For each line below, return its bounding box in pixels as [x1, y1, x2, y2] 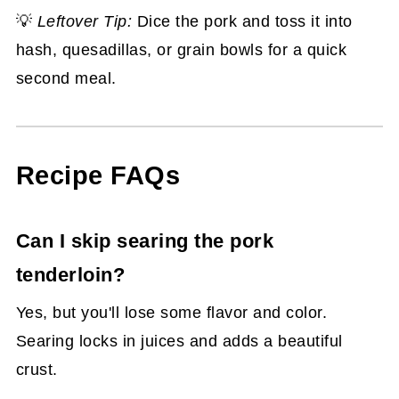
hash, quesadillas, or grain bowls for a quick [15, 40, 347, 59]
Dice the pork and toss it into [132, 12, 353, 30]
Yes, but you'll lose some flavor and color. [15, 303, 328, 322]
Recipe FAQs [15, 160, 181, 190]
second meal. [15, 69, 117, 87]
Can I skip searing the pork [15, 229, 274, 252]
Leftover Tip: [37, 12, 133, 30]
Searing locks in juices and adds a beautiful [15, 331, 343, 350]
